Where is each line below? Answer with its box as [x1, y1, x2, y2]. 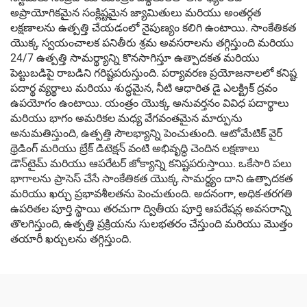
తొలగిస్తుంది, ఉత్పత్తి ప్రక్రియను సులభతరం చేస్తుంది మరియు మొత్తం [10, 217, 293, 230]
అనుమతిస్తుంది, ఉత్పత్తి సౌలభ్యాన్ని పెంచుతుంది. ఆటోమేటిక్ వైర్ [10, 127, 282, 140]
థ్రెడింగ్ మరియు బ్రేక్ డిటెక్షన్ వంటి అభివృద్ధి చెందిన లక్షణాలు [10, 142, 260, 155]
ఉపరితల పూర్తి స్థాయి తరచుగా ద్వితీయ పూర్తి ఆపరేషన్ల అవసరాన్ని [10, 202, 291, 215]
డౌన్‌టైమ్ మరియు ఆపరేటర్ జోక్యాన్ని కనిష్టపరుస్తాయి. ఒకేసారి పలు [10, 157, 292, 170]
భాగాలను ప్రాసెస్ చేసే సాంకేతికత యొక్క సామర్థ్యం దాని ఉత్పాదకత [10, 172, 293, 185]
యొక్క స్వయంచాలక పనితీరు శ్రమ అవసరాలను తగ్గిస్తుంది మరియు [10, 36, 294, 49]
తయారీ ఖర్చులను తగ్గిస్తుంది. [10, 232, 132, 245]
